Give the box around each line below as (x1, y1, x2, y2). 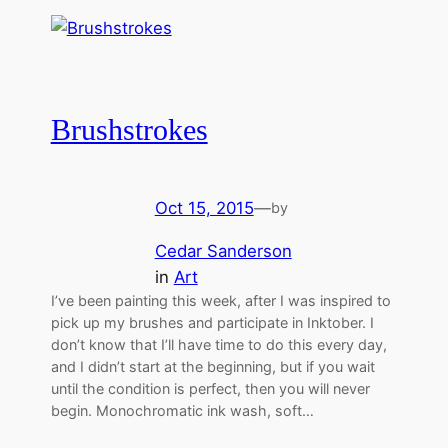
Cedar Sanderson (154, 240, 292, 261)
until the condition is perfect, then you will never (50, 379, 370, 397)
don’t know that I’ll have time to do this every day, (50, 335, 387, 353)
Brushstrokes (50, 114, 208, 147)
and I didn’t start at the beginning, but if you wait (50, 357, 375, 375)
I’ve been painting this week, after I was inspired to (50, 291, 391, 309)
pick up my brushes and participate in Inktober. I (50, 313, 374, 331)
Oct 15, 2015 (154, 197, 254, 218)
